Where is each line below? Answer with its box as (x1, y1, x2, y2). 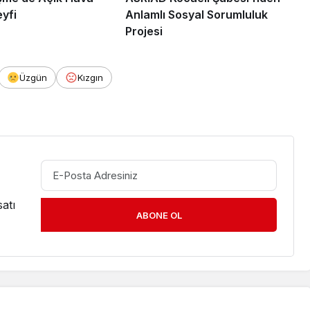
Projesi (125, 24, 163, 38)
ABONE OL (136, 210, 182, 221)
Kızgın (77, 71, 103, 83)
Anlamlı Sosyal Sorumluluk (125, 7, 268, 21)
